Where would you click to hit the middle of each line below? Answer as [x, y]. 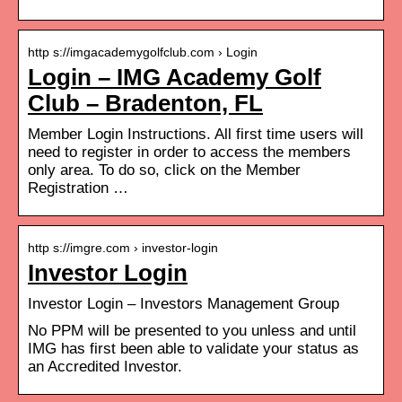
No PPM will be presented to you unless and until [192, 330]
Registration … [78, 188]
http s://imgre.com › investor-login [123, 247]
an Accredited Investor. [105, 366]
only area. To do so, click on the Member [164, 170]
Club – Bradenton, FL [145, 103]
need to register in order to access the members [189, 152]
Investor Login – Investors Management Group [184, 303]
